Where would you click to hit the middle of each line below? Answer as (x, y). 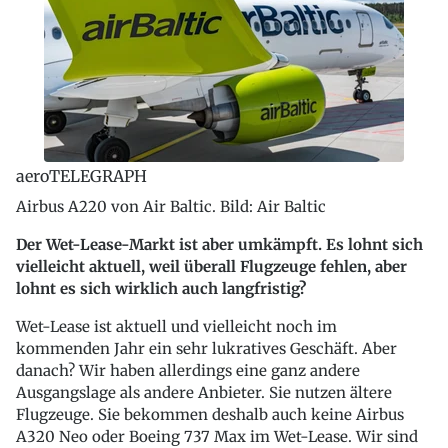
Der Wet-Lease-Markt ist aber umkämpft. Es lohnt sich (219, 244)
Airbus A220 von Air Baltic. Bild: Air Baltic (171, 206)
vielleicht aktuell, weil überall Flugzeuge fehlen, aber (211, 266)
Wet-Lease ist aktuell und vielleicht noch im (176, 326)
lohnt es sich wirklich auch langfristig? (161, 288)
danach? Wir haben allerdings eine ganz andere (188, 370)
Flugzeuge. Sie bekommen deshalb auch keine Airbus (210, 414)
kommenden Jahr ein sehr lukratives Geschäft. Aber (206, 348)
